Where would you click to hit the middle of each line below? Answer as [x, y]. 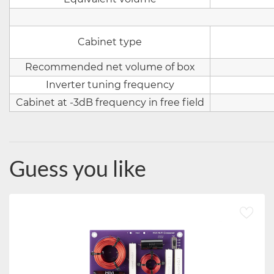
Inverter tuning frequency [110, 85]
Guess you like [78, 168]
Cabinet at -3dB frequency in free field [110, 102]
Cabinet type [110, 42]
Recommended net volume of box [110, 67]
